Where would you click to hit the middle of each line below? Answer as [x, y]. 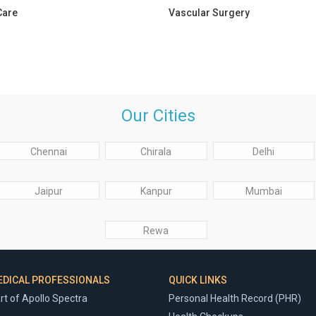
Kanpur [156, 191]
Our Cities [158, 116]
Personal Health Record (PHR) [235, 299]
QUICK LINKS [198, 280]
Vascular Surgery [209, 13]
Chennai [49, 151]
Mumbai [263, 191]
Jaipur [49, 191]
